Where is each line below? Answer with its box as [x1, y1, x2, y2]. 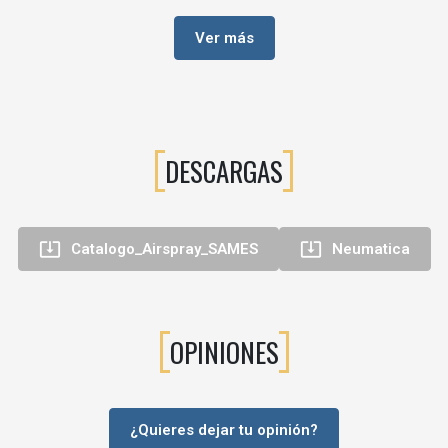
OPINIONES [169, 331, 279, 372]
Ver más [194, 29, 254, 47]
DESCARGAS [165, 150, 283, 191]
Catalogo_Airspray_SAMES [70, 240, 258, 258]
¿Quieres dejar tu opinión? [130, 421, 318, 439]
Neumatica [331, 240, 410, 258]
